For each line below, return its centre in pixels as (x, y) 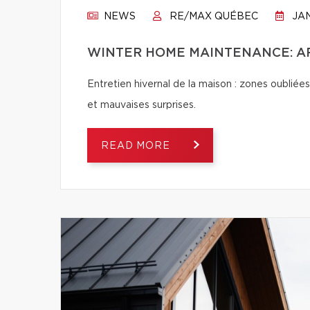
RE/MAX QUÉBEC (212, 17)
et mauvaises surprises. (142, 105)
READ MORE (137, 146)
